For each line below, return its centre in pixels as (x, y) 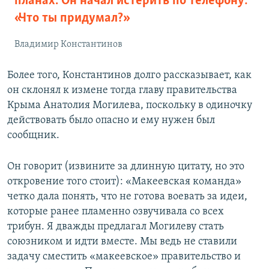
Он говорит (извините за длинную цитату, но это (126, 167)
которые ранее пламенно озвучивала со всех (116, 212)
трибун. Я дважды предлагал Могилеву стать (116, 227)
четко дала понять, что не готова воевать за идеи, (127, 197)
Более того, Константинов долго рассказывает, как (129, 76)
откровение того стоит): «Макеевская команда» (124, 182)
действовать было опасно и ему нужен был (111, 121)
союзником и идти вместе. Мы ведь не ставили (122, 242)
